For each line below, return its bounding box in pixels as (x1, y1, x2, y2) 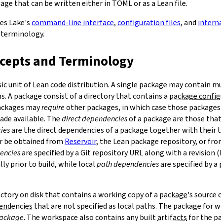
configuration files (117, 17, 181, 28)
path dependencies (97, 158, 159, 169)
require (41, 102, 65, 112)
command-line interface (32, 17, 114, 28)
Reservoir (65, 136, 96, 147)
